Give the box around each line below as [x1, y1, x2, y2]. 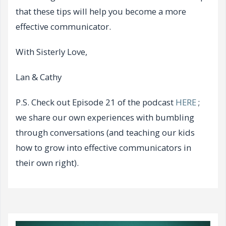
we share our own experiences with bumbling [16, 111, 194, 124]
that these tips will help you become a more [16, 6, 186, 18]
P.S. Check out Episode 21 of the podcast [16, 96, 176, 108]
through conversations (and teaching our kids [16, 127, 195, 139]
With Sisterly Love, [16, 46, 87, 58]
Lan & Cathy [16, 71, 62, 83]
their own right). [16, 157, 81, 169]
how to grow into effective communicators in [16, 142, 191, 154]
